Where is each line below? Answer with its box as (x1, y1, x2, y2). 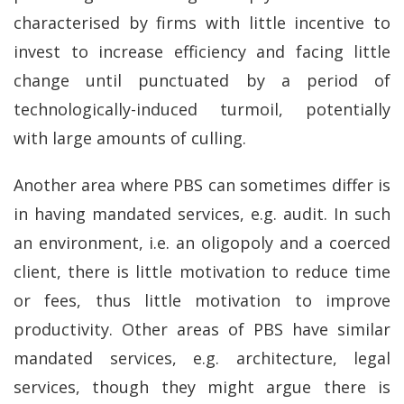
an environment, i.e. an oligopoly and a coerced (14, 232, 390, 254)
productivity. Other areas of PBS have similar (14, 318, 390, 341)
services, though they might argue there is (14, 376, 390, 399)
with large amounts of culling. (14, 126, 246, 149)
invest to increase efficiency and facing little (14, 40, 390, 62)
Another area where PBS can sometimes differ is (14, 174, 390, 197)
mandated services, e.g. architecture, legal (14, 347, 390, 370)
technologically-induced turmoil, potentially (14, 97, 390, 120)
